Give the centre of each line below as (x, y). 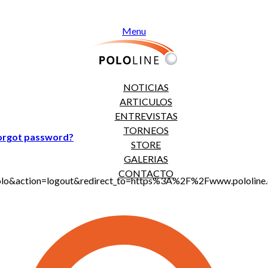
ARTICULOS (146, 101)
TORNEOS (146, 130)
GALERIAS (146, 159)
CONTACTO (146, 173)
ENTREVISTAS (146, 116)
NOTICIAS (146, 87)
